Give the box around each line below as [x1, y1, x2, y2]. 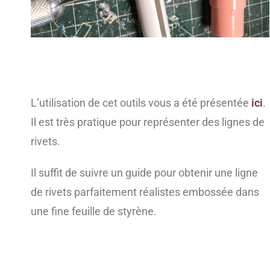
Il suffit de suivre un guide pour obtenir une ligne [30, 166, 258, 179]
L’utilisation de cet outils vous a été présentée [30, 96, 251, 109]
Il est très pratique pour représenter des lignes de [30, 115, 265, 128]
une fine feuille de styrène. [30, 204, 157, 218]
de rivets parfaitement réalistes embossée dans [30, 185, 259, 198]
